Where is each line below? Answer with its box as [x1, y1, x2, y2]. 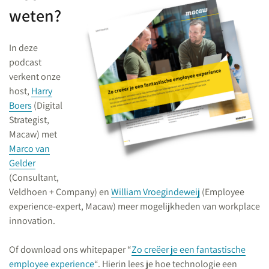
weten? [9, 4, 61, 26]
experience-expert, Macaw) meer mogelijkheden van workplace [9, 200, 260, 213]
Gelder [9, 157, 35, 169]
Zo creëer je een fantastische [131, 243, 246, 256]
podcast [9, 56, 41, 68]
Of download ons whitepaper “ [9, 243, 131, 256]
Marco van [9, 142, 50, 155]
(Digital [32, 99, 62, 112]
